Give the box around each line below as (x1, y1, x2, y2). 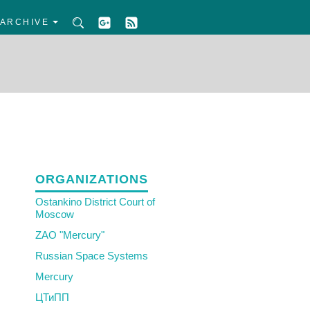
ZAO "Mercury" (35, 229, 104, 241)
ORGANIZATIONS (35, 172, 148, 186)
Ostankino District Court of (35, 196, 155, 208)
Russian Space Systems (35, 250, 148, 262)
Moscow (35, 208, 74, 220)
